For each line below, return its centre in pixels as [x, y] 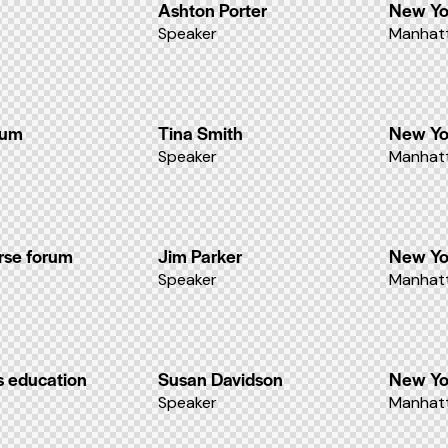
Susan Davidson [220, 378]
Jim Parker [200, 255]
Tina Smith [200, 132]
